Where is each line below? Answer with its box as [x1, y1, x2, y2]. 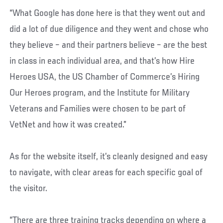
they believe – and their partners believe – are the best [9, 40, 208, 50]
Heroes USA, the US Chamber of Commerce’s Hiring [9, 72, 200, 82]
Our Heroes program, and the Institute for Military [9, 88, 190, 98]
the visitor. [9, 183, 48, 194]
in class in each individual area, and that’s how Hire [9, 56, 195, 66]
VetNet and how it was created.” [9, 119, 127, 130]
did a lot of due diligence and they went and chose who [9, 24, 209, 34]
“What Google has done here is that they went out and [9, 8, 206, 18]
